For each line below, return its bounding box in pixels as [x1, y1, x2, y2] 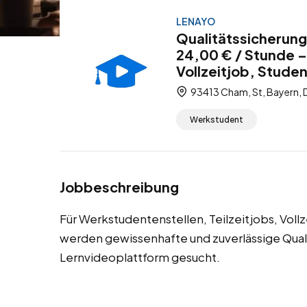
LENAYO [176, 15, 215, 27]
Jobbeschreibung [60, 178, 179, 196]
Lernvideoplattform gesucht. [60, 249, 220, 265]
